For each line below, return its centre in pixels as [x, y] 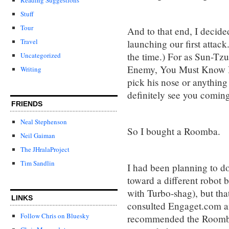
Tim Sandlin [38, 163]
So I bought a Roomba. [174, 131]
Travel [29, 41]
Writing [31, 69]
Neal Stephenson [44, 121]
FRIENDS [27, 104]
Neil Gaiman [38, 136]
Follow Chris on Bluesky [55, 216]
